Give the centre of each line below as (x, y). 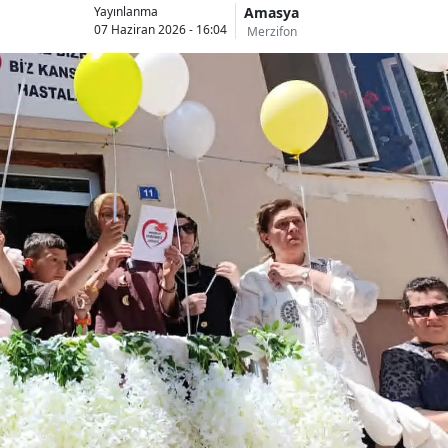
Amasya (271, 12)
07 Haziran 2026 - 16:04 (160, 30)
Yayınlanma (126, 12)
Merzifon (271, 31)
